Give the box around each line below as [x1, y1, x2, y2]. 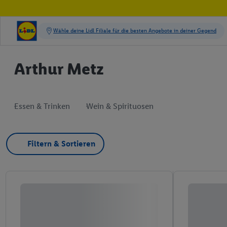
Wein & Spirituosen [86, 101, 154, 111]
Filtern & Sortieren [27, 139, 95, 148]
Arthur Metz [14, 59, 104, 79]
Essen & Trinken [14, 101, 70, 111]
